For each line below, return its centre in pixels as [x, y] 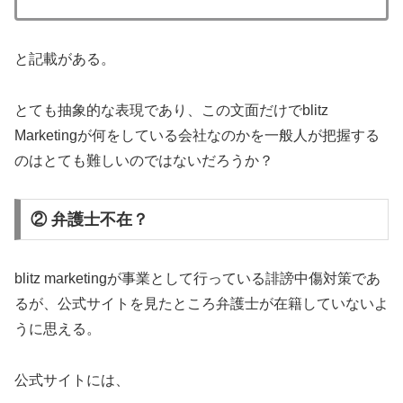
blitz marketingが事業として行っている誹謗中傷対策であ [197, 279]
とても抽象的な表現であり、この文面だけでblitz [171, 110]
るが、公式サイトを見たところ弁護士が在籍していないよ [201, 304]
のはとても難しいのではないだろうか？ [144, 160]
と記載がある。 [65, 58]
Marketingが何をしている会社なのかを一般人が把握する [197, 135]
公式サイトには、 [72, 380]
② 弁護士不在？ [89, 220]
